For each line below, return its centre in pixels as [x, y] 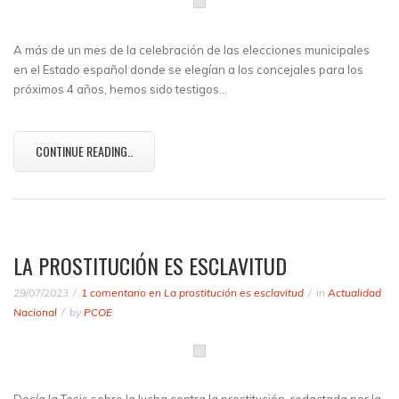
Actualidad [354, 293]
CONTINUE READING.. [84, 151]
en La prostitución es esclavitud [225, 293]
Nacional [35, 312]
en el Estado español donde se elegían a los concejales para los [188, 69]
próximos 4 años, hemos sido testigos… [120, 89]
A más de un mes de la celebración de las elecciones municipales [191, 50]
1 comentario [114, 293]
